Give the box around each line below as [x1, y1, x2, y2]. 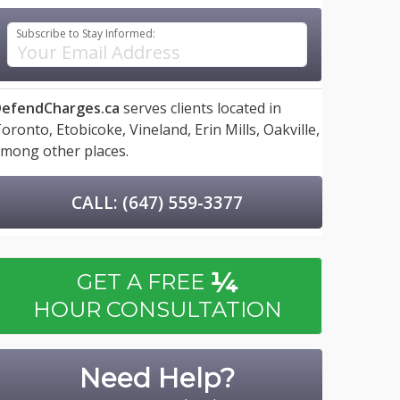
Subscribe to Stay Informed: [16, 26, 156, 41]
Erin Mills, [195, 120, 260, 139]
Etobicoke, [56, 120, 126, 139]
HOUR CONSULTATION [32, 296, 282, 323]
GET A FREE [77, 269, 210, 296]
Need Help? [79, 362, 235, 395]
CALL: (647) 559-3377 [71, 189, 243, 214]
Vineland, [129, 120, 191, 139]
